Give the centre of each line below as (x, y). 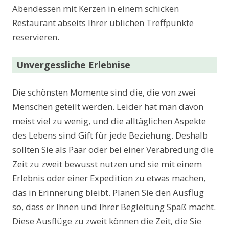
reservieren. (36, 37)
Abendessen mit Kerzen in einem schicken (96, 9)
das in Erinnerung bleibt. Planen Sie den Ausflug (108, 193)
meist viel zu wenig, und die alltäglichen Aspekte (109, 121)
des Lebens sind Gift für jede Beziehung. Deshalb (110, 135)
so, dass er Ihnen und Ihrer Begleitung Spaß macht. (114, 207)
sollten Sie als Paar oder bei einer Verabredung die (113, 150)
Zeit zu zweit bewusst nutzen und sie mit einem (107, 164)
